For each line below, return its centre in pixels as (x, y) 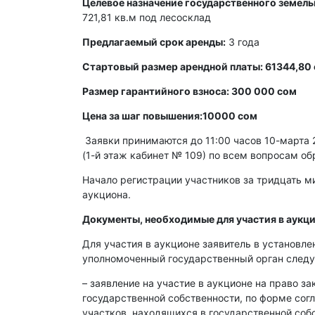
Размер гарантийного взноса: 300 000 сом (189, 91)
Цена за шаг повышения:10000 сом (170, 116)
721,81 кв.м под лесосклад (147, 17)
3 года (243, 42)
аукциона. (107, 194)
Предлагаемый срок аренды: (154, 42)
